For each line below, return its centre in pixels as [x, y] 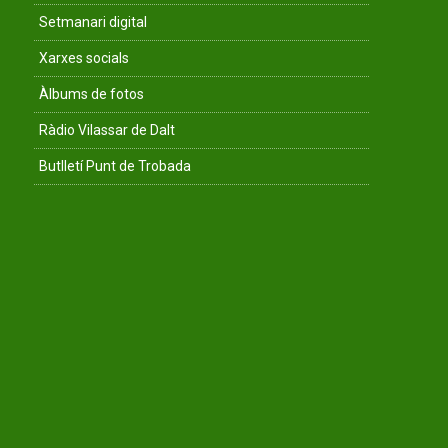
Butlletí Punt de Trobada [115, 166]
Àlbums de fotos [91, 94]
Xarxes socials [84, 58]
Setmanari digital [93, 22]
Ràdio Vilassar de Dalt [107, 130]
